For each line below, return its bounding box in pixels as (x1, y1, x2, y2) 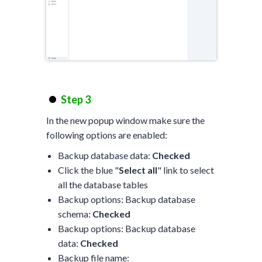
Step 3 (60, 93, 91, 106)
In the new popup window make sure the (46, 115, 205, 126)
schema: (57, 208, 92, 220)
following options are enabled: (46, 129, 167, 141)
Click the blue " (57, 164, 119, 176)
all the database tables (57, 179, 148, 191)
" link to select (157, 164, 214, 176)
